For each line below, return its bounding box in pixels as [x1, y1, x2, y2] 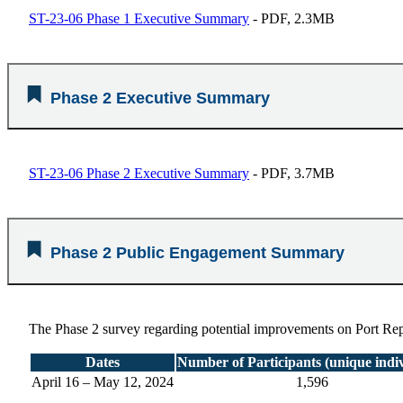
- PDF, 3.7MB [249, 166, 335, 182]
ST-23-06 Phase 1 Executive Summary [29, 10, 249, 26]
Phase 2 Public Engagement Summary [50, 244, 345, 263]
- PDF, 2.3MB [249, 10, 335, 26]
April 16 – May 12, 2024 [31, 373, 174, 390]
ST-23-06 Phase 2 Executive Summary [29, 166, 249, 182]
